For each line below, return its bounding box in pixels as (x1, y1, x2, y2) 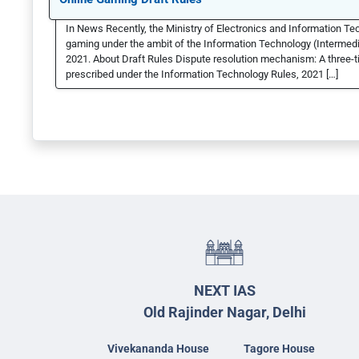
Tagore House (244, 341, 315, 355)
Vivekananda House (107, 341, 209, 355)
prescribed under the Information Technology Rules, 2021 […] (66, 68, 338, 81)
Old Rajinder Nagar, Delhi (143, 303, 306, 321)
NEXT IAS (193, 281, 256, 299)
